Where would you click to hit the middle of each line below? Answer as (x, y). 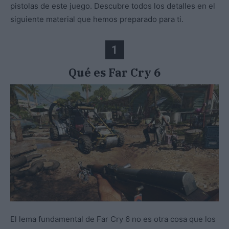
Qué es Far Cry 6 (114, 72)
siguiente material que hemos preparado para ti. (97, 19)
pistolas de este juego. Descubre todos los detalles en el (113, 6)
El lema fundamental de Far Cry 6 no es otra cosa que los (113, 219)
